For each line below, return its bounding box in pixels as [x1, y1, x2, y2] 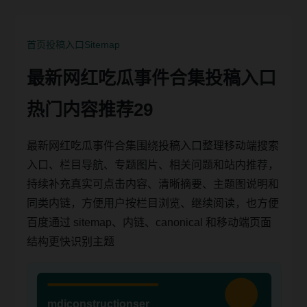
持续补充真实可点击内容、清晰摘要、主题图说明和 [27, 178, 279, 190]
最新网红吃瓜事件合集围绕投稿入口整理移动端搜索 [27, 140, 279, 151]
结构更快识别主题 [27, 236, 114, 247]
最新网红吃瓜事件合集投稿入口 [27, 68, 276, 88]
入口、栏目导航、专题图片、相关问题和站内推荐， [27, 159, 279, 171]
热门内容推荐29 [27, 99, 153, 120]
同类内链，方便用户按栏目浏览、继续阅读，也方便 [27, 197, 279, 209]
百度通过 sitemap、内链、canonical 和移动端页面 [27, 217, 271, 228]
